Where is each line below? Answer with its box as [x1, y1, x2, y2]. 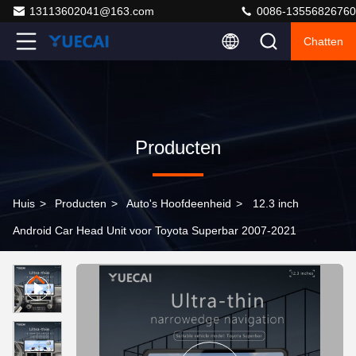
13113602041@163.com [29, 5, 154, 17]
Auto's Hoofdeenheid [126, 197, 231, 210]
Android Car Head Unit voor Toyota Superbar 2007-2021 [13, 224, 296, 237]
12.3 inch [253, 197, 299, 210]
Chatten [304, 35, 343, 48]
